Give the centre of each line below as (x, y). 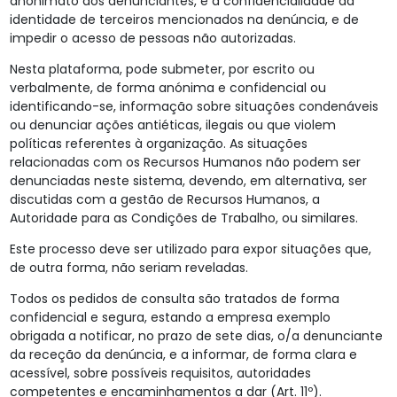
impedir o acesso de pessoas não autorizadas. (152, 39)
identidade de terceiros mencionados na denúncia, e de (184, 20)
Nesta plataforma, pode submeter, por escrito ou (162, 70)
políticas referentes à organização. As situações (158, 144)
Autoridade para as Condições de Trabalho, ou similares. (183, 218)
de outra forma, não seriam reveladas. (128, 268)
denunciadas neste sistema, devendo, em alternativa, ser (188, 181)
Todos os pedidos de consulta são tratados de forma (174, 299)
